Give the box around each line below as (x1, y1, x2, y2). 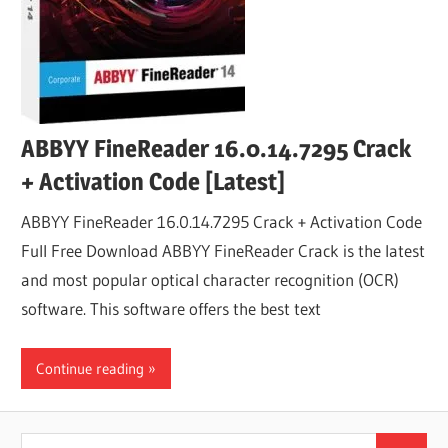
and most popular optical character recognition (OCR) (21, 268, 400, 290)
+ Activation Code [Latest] (21, 167, 286, 197)
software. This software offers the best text (21, 297, 322, 319)
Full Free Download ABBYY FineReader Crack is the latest (21, 239, 426, 261)
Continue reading (36, 358, 145, 378)
